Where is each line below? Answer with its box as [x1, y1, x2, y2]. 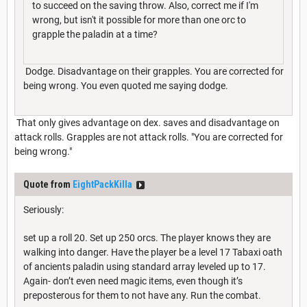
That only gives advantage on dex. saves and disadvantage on [14, 117, 280, 129]
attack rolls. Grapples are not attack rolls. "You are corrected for [14, 132, 283, 143]
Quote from [23, 179, 73, 191]
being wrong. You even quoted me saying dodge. [23, 80, 228, 92]
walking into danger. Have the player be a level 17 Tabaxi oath [23, 247, 282, 258]
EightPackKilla [73, 179, 132, 191]
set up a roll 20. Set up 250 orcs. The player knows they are [23, 232, 271, 244]
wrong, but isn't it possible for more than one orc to [32, 14, 246, 26]
